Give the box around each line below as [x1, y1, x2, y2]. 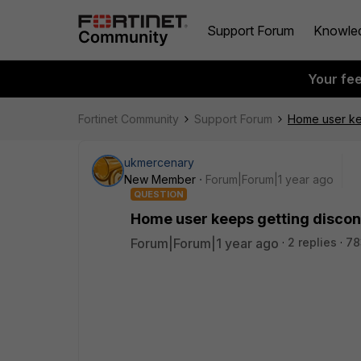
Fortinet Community [78, 112, 179, 126]
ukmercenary [124, 156, 194, 169]
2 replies [288, 235, 337, 249]
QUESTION [134, 189, 184, 200]
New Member [124, 172, 196, 186]
